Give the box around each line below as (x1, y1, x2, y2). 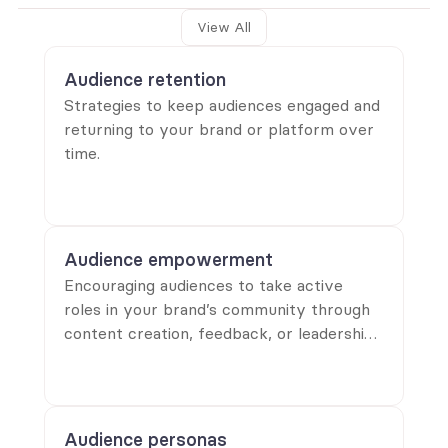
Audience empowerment (64, 248, 273, 271)
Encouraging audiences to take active (64, 275, 343, 295)
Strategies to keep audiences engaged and (64, 95, 380, 115)
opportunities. (64, 347, 167, 367)
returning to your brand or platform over (64, 119, 374, 139)
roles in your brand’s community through (64, 299, 370, 319)
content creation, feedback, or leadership (64, 323, 374, 343)
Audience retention (64, 68, 226, 91)
